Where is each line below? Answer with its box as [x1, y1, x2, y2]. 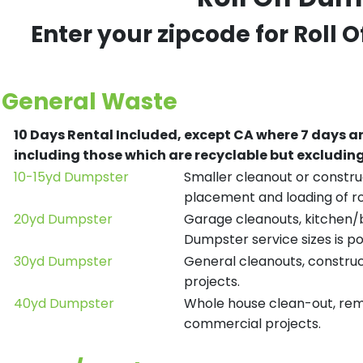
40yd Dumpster [14, 294, 114, 313]
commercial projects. [184, 314, 321, 333]
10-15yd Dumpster [14, 168, 129, 186]
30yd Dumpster [14, 252, 113, 271]
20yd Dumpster [14, 210, 113, 228]
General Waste [2, 86, 177, 117]
